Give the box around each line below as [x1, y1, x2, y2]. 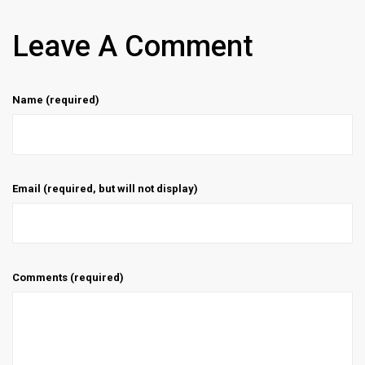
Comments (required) [12, 270, 124, 284]
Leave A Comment [12, 29, 253, 64]
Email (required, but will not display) [12, 182, 198, 195]
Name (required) [12, 93, 99, 106]
